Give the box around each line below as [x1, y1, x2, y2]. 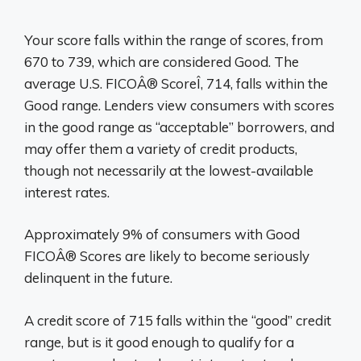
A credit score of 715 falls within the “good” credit [24, 311, 331, 329]
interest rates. [24, 183, 110, 201]
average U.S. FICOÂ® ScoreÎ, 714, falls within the [24, 74, 328, 92]
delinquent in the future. [24, 269, 172, 286]
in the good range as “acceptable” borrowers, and [24, 118, 334, 135]
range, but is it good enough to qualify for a [24, 333, 294, 351]
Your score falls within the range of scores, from [24, 31, 323, 48]
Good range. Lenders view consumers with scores [24, 96, 334, 114]
